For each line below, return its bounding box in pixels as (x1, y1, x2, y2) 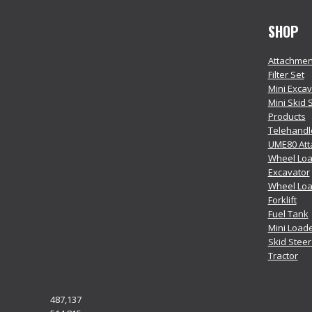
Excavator (267, 166, 310, 178)
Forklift (267, 194, 297, 206)
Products (267, 110, 306, 123)
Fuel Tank (267, 208, 309, 220)
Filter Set (267, 68, 304, 81)
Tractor (267, 249, 298, 262)
